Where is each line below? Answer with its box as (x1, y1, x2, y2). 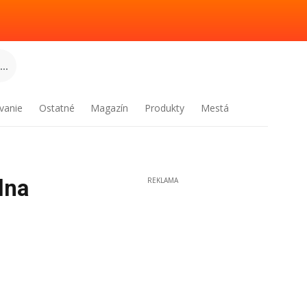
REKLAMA (147, 175, 178, 185)
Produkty (145, 101, 185, 114)
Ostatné (38, 101, 75, 114)
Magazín (90, 101, 129, 114)
